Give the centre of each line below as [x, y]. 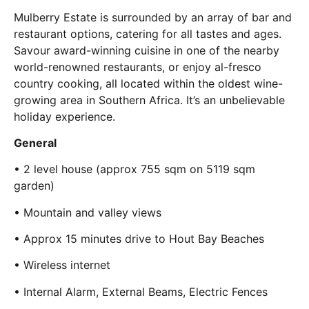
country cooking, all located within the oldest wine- [148, 83]
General [35, 142]
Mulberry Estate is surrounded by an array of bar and [153, 17]
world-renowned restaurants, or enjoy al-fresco [138, 67]
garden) [34, 186]
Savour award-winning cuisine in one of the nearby [147, 50]
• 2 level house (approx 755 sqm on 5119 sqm [134, 169]
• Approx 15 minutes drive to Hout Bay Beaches [139, 239]
